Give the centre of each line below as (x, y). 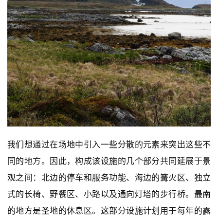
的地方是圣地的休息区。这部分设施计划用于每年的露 (109, 210)
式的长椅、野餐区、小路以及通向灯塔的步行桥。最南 (109, 194)
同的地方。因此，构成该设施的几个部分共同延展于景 (109, 161)
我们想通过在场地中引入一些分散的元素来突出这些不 (109, 144)
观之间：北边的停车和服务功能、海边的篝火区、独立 (109, 177)
